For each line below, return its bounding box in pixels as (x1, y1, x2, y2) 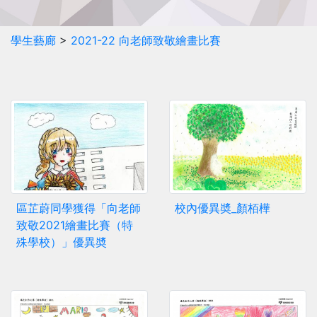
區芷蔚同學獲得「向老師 (16, 200, 141, 215)
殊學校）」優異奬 (16, 234, 107, 249)
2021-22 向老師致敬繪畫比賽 (71, 33, 221, 48)
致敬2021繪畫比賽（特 (16, 217, 133, 232)
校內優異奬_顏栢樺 (175, 200, 270, 215)
